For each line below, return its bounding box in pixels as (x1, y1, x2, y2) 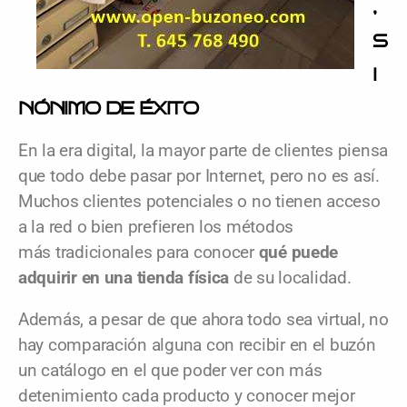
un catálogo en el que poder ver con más (18, 360, 323, 381)
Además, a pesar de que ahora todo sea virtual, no (18, 309, 389, 330)
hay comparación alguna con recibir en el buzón (18, 334, 376, 355)
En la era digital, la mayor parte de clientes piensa (18, 140, 388, 161)
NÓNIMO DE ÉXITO (18, 97, 199, 119)
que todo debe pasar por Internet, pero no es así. (18, 165, 380, 186)
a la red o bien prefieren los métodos (18, 216, 294, 237)
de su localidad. (233, 267, 352, 288)
